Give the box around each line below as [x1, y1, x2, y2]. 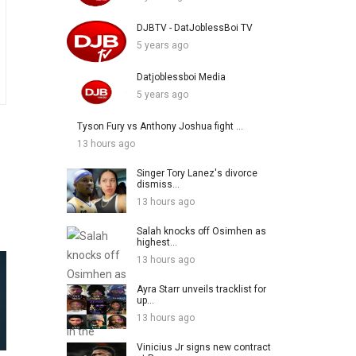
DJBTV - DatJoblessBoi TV [136, 21, 253, 33]
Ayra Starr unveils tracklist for [136, 283, 266, 295]
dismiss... [136, 178, 180, 190]
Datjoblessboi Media [136, 71, 226, 83]
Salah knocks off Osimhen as [136, 225, 266, 237]
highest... [136, 236, 177, 248]
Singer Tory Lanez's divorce [136, 167, 257, 179]
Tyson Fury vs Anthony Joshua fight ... [76, 120, 243, 132]
